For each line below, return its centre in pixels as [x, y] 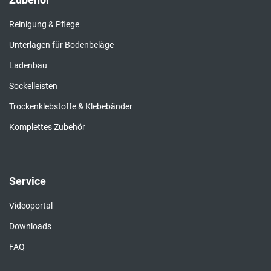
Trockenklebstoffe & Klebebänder [71, 107]
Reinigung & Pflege [44, 24]
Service [28, 181]
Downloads [30, 227]
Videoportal [31, 206]
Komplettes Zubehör [47, 127]
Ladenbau [28, 66]
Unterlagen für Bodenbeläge [61, 45]
